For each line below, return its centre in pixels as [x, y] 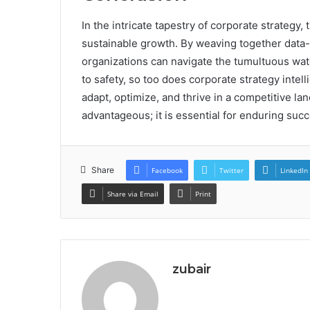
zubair [192, 269]
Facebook [167, 170]
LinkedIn [294, 170]
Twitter [231, 170]
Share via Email [133, 193]
